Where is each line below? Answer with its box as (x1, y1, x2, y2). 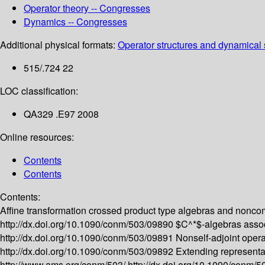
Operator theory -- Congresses (24, 1, 150, 15)
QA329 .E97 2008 (24, 107, 99, 121)
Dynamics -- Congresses (24, 15, 127, 29)
